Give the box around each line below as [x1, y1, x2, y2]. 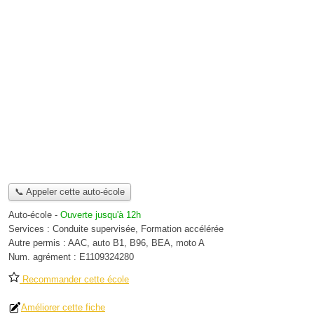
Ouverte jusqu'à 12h [60, 210, 141, 221]
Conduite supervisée [53, 224, 135, 235]
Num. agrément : [8, 252, 79, 263]
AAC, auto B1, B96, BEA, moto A [68, 238, 205, 249]
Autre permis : [8, 238, 68, 249]
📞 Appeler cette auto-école [14, 186, 125, 198]
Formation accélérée [141, 224, 224, 235]
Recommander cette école [20, 274, 129, 285]
